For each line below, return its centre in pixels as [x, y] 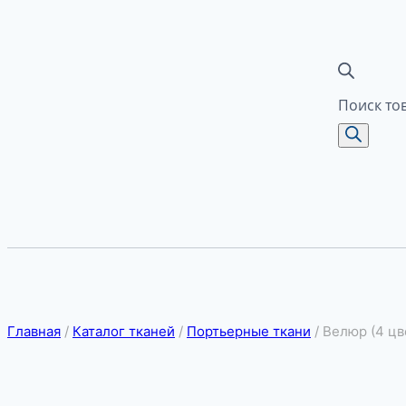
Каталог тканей [124, 331]
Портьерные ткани [249, 331]
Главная [34, 331]
